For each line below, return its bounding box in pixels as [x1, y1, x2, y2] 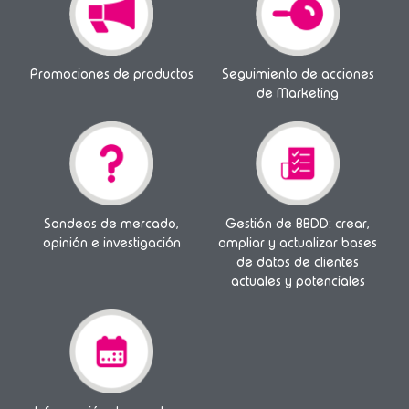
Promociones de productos [29, 66, 194, 81]
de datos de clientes [236, 254, 359, 269]
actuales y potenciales [230, 273, 365, 288]
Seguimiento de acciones [221, 66, 374, 81]
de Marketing [257, 85, 339, 100]
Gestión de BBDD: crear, [225, 215, 370, 231]
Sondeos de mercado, [44, 215, 179, 231]
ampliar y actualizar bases [218, 235, 377, 250]
